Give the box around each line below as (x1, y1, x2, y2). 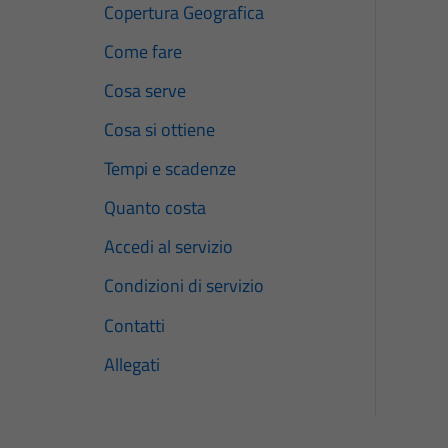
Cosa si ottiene (104, 116, 215, 144)
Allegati (104, 350, 160, 378)
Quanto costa (104, 194, 206, 222)
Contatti (104, 311, 165, 339)
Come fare (104, 38, 182, 66)
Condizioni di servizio (104, 272, 264, 300)
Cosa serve (104, 77, 186, 105)
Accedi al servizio (104, 233, 233, 261)
